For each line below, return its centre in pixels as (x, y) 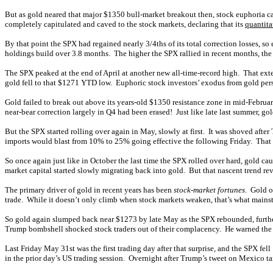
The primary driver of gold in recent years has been (89, 190)
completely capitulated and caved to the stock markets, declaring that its (125, 24)
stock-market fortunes (209, 190)
